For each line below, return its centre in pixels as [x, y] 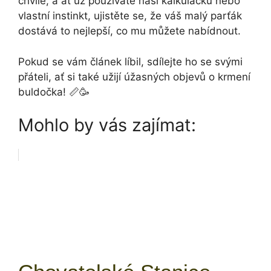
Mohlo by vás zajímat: [107, 125]
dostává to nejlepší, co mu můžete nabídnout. [129, 31]
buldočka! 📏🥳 [54, 92]
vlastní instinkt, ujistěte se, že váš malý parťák [130, 16]
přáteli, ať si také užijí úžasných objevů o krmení [134, 77]
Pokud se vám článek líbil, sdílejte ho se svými [130, 61]
